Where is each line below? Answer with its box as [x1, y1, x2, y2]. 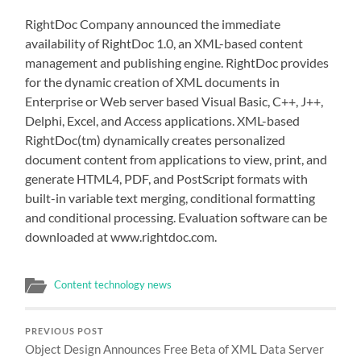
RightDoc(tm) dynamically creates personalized [25, 132, 286, 147]
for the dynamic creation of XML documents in [25, 74, 280, 89]
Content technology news [54, 278, 172, 291]
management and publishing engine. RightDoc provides [25, 55, 330, 70]
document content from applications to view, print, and [25, 151, 328, 167]
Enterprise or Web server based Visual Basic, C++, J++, [25, 93, 324, 109]
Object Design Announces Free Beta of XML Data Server [25, 342, 325, 356]
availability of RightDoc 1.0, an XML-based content [25, 35, 304, 51]
